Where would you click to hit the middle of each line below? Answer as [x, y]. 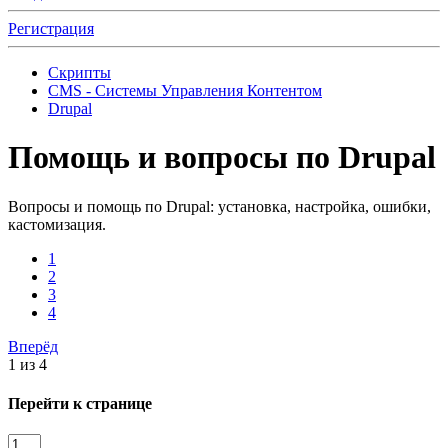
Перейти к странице [80, 404]
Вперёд [33, 346]
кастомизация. [57, 224]
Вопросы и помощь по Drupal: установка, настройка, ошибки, [219, 206]
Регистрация [51, 28]
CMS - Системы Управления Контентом [185, 90]
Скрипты [79, 72]
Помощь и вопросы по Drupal [222, 157]
